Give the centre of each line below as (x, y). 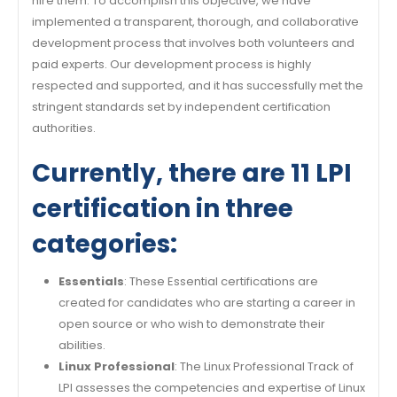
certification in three (163, 208)
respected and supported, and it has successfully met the (198, 86)
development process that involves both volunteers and (193, 43)
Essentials (91, 281)
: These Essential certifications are (221, 281)
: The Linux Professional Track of (264, 366)
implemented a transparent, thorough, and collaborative (195, 22)
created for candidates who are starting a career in (206, 302)
